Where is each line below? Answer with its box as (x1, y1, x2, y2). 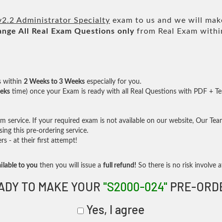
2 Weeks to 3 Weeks (24, 78, 85, 85)
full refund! (103, 162, 136, 169)
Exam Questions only (51, 27, 134, 35)
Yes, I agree (84, 202, 145, 217)
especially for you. (85, 78, 141, 85)
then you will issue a (38, 162, 103, 169)
